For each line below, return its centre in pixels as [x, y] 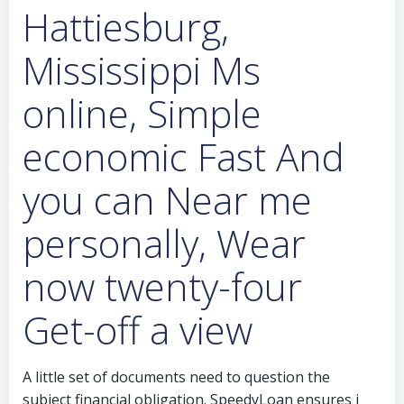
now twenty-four [162, 286]
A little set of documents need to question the [176, 377]
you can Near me [167, 200]
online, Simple [142, 113]
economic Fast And [184, 156]
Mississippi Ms [142, 70]
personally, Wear [164, 243]
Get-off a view [138, 330]
